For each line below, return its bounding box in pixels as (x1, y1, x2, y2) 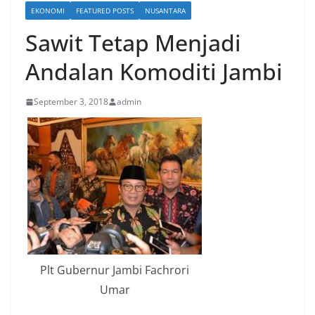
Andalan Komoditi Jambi (25, 56, 283, 87)
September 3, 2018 (34, 96, 108, 108)
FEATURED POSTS (76, 6, 134, 16)
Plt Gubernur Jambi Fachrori (40, 262, 189, 278)
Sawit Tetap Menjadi (25, 27, 241, 58)
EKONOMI (31, 6, 65, 16)
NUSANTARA (145, 6, 186, 16)
